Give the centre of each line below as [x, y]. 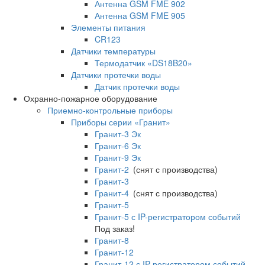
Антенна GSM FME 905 [140, 16]
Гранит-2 [112, 169]
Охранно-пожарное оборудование [91, 98]
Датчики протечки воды [116, 75]
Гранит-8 [112, 240]
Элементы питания [108, 28]
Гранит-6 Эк [118, 146]
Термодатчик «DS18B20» [143, 63]
